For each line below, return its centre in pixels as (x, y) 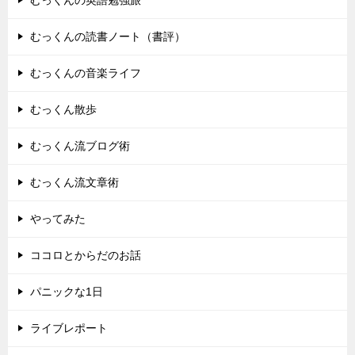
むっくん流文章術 (74, 182)
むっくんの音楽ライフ (86, 73)
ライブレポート (69, 328)
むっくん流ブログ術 (80, 145)
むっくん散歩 (63, 109)
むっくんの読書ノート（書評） (108, 36)
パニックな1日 (67, 291)
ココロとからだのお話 (86, 255)
